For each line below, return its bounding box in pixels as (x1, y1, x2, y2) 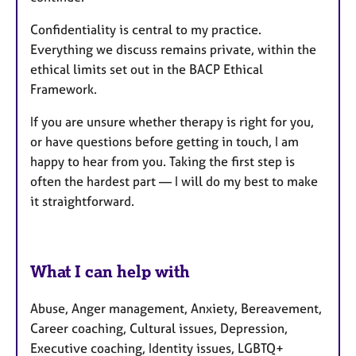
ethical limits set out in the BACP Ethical (30, 60, 263, 77)
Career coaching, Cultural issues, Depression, (30, 319, 288, 336)
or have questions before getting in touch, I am (30, 133, 299, 149)
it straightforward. (30, 192, 134, 209)
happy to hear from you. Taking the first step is (30, 153, 295, 169)
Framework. (30, 80, 97, 97)
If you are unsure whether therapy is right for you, (30, 113, 314, 130)
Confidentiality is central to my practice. (30, 21, 261, 37)
